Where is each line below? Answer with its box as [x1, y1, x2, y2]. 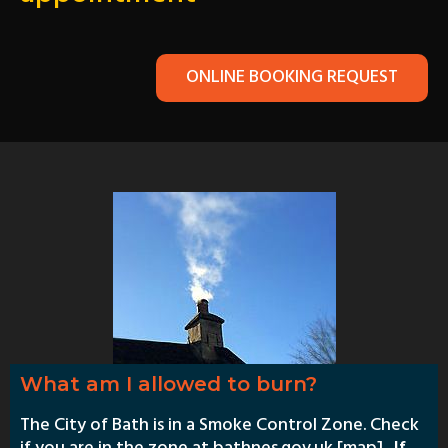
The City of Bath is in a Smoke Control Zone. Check [20, 411, 419, 441]
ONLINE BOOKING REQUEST [186, 63, 398, 93]
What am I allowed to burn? [20, 372, 317, 397]
